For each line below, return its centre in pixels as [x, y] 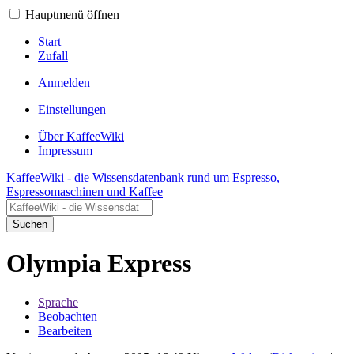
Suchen [30, 224]
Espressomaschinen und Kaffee [85, 192]
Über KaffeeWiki [81, 136]
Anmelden [64, 83]
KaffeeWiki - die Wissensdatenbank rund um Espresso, [143, 177]
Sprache [58, 302]
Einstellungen [72, 109]
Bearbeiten [65, 330]
